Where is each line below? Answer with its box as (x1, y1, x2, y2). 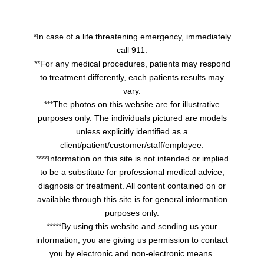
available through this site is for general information (37, 194, 227, 204)
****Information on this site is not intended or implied (35, 154, 229, 164)
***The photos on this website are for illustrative (44, 100, 220, 110)
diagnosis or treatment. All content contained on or (38, 181, 226, 191)
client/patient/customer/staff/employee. (60, 140, 204, 150)
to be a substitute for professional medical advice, (39, 167, 225, 177)
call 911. (117, 45, 147, 55)
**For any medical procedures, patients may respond (34, 59, 230, 69)
